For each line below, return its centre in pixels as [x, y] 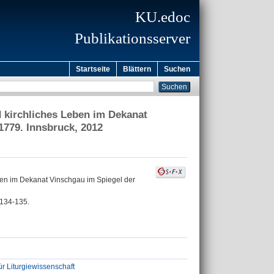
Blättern [137, 69]
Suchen [177, 69]
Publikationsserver [132, 38]
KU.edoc [163, 17]
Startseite [93, 69]
